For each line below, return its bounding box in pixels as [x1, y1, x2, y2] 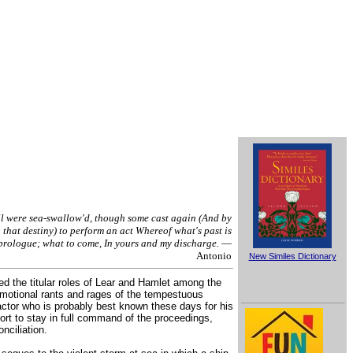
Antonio [196, 250, 232, 262]
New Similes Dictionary [248, 251, 336, 261]
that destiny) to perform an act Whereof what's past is [3, 225, 232, 236]
